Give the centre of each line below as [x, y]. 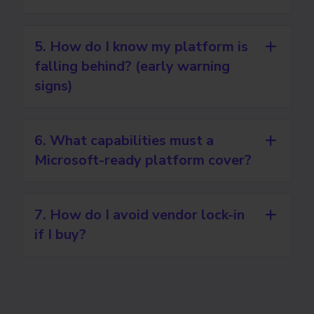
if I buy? [60, 234]
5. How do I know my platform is [141, 47]
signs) [54, 86]
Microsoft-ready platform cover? [143, 160]
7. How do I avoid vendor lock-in [139, 215]
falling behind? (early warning [132, 66]
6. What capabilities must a [124, 141]
